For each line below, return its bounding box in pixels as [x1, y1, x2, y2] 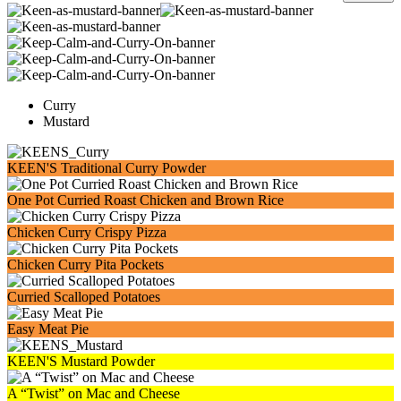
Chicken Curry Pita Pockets [7, 257, 164, 272]
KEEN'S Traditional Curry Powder [7, 160, 206, 175]
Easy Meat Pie [7, 321, 89, 337]
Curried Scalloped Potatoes [7, 289, 160, 304]
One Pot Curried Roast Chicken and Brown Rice [7, 192, 284, 208]
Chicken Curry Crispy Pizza [7, 225, 166, 240]
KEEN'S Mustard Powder [7, 354, 155, 369]
